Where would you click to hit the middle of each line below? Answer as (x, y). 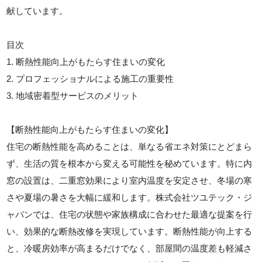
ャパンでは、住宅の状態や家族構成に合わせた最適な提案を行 (130, 214)
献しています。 (37, 11)
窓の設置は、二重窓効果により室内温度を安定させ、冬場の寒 (130, 180)
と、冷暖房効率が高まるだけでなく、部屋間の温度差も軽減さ (130, 248)
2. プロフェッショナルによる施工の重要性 (90, 78)
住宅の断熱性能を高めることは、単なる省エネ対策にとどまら (130, 146)
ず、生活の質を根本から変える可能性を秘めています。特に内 (130, 163)
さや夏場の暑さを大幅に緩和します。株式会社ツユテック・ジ (130, 197)
